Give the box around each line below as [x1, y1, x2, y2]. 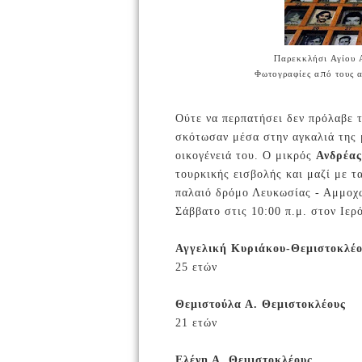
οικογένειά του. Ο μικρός [175, 149, 316, 162]
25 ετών [175, 261, 221, 273]
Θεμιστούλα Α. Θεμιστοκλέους [175, 298, 350, 310]
